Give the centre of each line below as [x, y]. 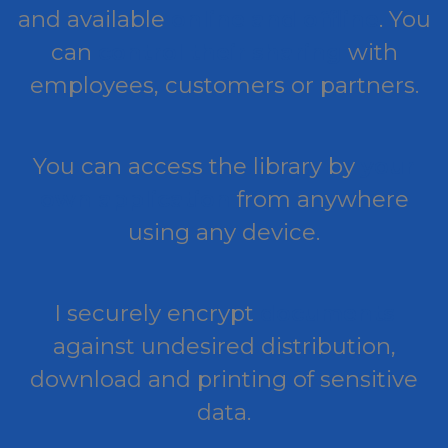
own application [135, 198]
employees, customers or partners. [224, 84]
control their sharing [219, 51]
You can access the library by [197, 165]
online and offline [274, 18]
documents [327, 312]
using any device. [224, 231]
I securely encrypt [156, 312]
